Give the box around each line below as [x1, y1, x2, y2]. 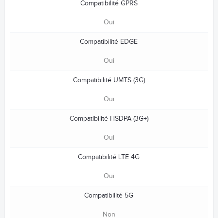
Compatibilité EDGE [80, 37, 138, 46]
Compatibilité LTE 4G [78, 153, 140, 161]
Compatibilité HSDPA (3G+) [69, 114, 148, 123]
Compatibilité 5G [84, 191, 133, 200]
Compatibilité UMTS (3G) [73, 76, 145, 84]
